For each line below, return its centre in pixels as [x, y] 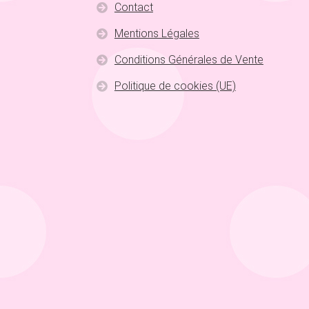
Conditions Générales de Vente [189, 59]
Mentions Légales [157, 33]
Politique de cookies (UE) [175, 86]
